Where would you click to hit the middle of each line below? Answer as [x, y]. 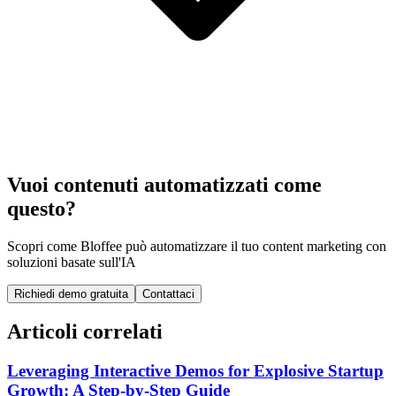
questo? [42, 208]
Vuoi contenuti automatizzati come [164, 184]
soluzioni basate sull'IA [72, 262]
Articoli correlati [85, 332]
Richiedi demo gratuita [71, 293]
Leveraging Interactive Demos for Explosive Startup [195, 371]
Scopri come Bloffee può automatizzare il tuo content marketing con [197, 246]
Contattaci [168, 293]
